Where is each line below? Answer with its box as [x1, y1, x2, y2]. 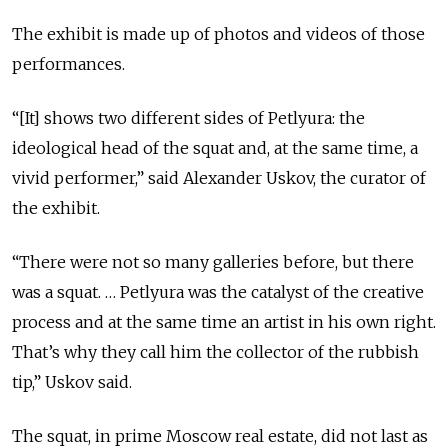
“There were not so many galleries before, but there [12, 252, 414, 273]
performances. [12, 54, 125, 75]
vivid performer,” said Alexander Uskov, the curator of [12, 168, 426, 189]
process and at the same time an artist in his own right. [12, 312, 436, 333]
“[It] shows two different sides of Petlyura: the [12, 108, 365, 129]
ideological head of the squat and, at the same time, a [12, 138, 418, 159]
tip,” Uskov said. [12, 372, 132, 393]
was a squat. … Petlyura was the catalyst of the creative [12, 282, 424, 303]
